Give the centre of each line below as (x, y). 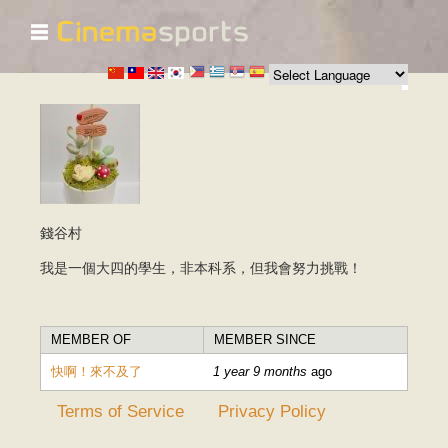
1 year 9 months (260, 372)
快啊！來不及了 (96, 372)
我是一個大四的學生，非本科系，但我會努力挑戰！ (201, 267)
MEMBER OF (91, 340)
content (185, 70)
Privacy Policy (272, 411)
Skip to (184, 30)
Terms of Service (121, 411)
